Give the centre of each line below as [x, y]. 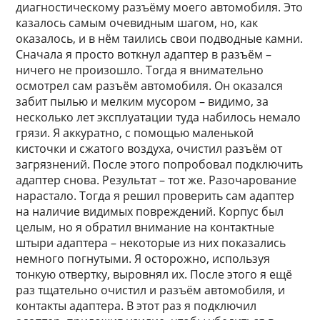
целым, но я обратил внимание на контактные [145, 227]
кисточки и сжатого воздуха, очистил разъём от [149, 149]
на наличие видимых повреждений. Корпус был [150, 211]
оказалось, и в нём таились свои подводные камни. [160, 39]
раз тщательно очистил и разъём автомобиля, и [151, 290]
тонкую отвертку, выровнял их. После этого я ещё [154, 274]
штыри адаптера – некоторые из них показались [151, 243]
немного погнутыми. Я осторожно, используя [143, 259]
